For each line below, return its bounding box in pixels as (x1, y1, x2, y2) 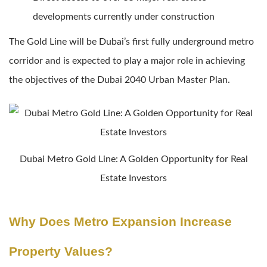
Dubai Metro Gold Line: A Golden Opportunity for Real (19, 154, 248, 164)
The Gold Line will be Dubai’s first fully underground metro (9, 37, 254, 47)
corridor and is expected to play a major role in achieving (9, 56, 245, 66)
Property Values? (9, 244, 113, 258)
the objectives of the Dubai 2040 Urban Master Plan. (9, 75, 230, 85)
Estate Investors (100, 173, 167, 184)
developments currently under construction (33, 12, 215, 22)
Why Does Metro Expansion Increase (9, 214, 232, 228)
